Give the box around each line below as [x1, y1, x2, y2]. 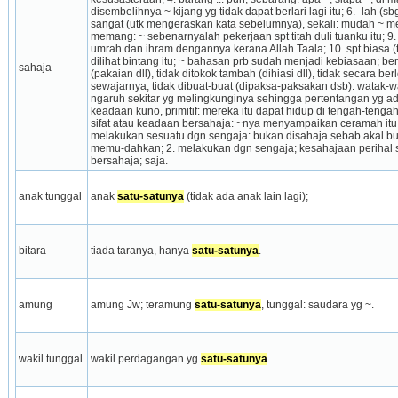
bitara [18, 243, 46, 257]
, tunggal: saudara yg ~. [260, 298, 374, 311]
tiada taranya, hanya [90, 243, 192, 257]
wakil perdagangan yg [90, 352, 201, 365]
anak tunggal [18, 189, 82, 203]
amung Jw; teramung [90, 298, 195, 311]
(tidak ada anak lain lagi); [183, 189, 308, 203]
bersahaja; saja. [90, 154, 168, 167]
